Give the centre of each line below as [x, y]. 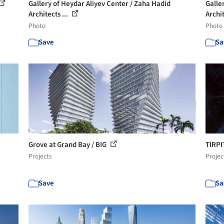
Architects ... [49, 14]
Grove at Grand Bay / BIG [68, 145]
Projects [40, 156]
